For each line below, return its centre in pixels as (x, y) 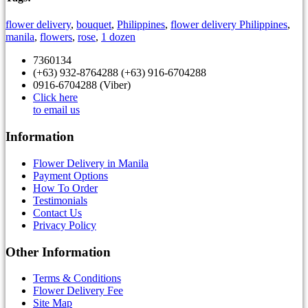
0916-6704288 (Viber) (82, 85)
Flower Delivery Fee (78, 291)
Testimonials (60, 200)
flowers (56, 37)
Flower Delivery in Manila (91, 163)
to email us (56, 110)
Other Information (58, 252)
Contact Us (57, 212)
